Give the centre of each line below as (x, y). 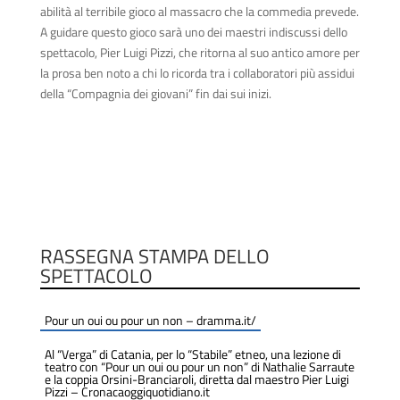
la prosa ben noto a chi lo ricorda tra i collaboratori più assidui (197, 73)
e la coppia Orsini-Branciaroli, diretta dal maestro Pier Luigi (196, 379)
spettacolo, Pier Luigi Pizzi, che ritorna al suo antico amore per (200, 53)
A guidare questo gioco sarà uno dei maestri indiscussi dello (193, 32)
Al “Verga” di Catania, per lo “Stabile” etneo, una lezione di (192, 354)
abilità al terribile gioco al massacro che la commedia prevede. (199, 12)
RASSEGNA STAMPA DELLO (154, 257)
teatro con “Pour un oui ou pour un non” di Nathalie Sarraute (199, 367)
